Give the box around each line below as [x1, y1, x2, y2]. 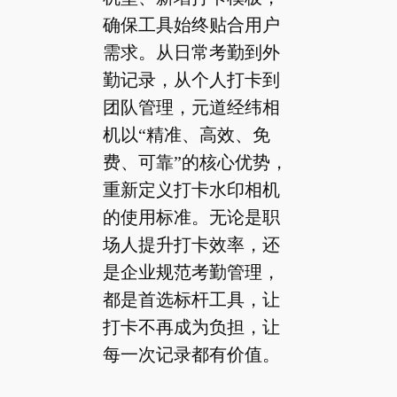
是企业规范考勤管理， [102, 261, 280, 282]
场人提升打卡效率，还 [102, 234, 280, 254]
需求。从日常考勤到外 [102, 42, 280, 62]
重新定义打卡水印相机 [102, 179, 280, 199]
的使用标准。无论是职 [102, 206, 280, 227]
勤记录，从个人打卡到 [102, 69, 280, 90]
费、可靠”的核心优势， [102, 152, 288, 172]
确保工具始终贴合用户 [102, 14, 280, 35]
